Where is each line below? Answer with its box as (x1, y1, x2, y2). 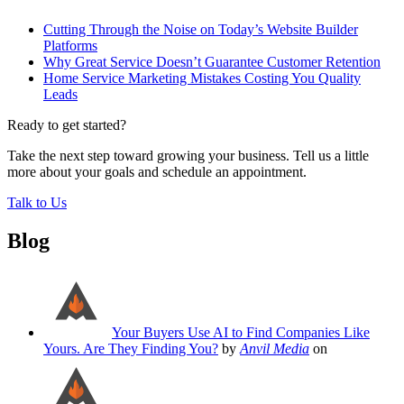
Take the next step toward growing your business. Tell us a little (7, 148, 369, 164)
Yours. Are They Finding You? (43, 340, 218, 356)
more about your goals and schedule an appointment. (7, 164, 307, 180)
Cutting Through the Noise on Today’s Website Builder (43, 22, 358, 38)
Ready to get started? (7, 117, 126, 133)
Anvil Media (240, 340, 309, 356)
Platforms (43, 38, 97, 54)
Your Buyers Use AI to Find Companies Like (112, 324, 370, 340)
